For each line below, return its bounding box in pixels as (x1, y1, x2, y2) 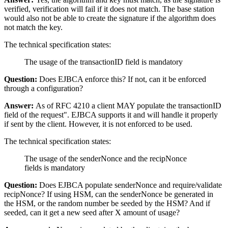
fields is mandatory (24, 163, 85, 172)
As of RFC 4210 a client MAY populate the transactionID (34, 101, 221, 110)
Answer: (4, 101, 34, 110)
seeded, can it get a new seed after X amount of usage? (4, 208, 180, 217)
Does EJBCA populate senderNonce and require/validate (37, 180, 222, 189)
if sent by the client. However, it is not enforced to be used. (4, 119, 192, 128)
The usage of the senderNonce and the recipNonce (24, 154, 187, 163)
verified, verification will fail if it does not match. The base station (4, 4, 214, 13)
